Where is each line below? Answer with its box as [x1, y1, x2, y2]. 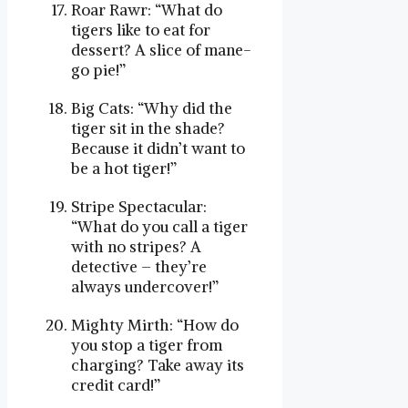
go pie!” [71, 60, 126, 81]
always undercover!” [71, 277, 219, 298]
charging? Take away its [71, 355, 244, 376]
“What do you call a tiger [71, 217, 248, 238]
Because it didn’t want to [71, 138, 245, 159]
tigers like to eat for [71, 20, 210, 41]
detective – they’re [71, 257, 207, 278]
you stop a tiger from [71, 335, 222, 356]
